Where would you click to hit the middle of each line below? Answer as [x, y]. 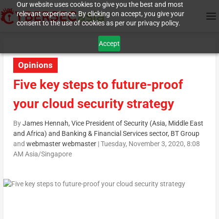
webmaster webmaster [61, 144]
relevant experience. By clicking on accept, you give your [100, 14]
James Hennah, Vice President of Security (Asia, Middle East [113, 123]
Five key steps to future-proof [98, 85]
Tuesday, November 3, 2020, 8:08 [150, 144]
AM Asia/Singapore [42, 154]
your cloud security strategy [93, 104]
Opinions [35, 65]
